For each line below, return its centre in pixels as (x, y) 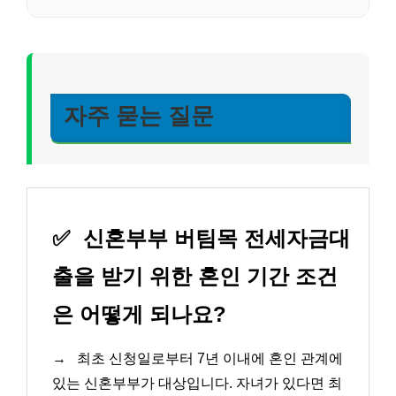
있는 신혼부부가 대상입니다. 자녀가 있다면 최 (197, 383)
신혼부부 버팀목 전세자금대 (213, 238)
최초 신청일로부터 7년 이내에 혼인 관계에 (208, 358)
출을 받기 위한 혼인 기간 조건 (195, 276)
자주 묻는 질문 (139, 116)
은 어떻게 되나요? (139, 314)
